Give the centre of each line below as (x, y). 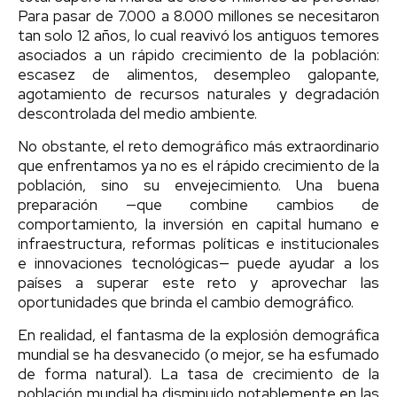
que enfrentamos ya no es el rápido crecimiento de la (198, 165)
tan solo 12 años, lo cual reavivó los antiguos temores (198, 35)
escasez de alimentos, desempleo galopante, (198, 74)
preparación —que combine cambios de (198, 204)
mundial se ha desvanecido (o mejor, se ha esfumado (198, 354)
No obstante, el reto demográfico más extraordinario (198, 146)
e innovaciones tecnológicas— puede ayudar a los (198, 263)
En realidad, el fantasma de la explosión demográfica (198, 335)
